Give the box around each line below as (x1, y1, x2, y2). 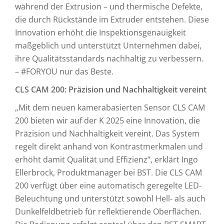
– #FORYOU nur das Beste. (15, 66, 113, 77)
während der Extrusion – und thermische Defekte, (15, 1, 202, 12)
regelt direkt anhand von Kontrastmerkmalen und (15, 141, 203, 152)
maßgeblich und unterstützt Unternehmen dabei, (15, 40, 201, 51)
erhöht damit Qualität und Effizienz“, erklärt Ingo (15, 154, 198, 165)
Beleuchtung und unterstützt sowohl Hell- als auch (15, 193, 205, 204)
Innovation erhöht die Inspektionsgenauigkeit (15, 27, 186, 38)
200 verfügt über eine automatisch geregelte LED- (15, 180, 201, 191)
